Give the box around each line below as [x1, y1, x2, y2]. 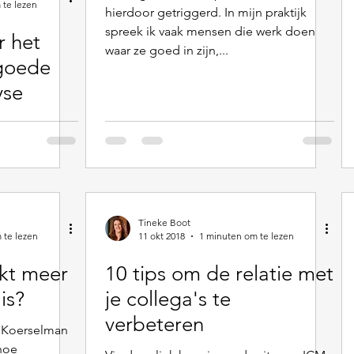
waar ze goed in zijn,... [105, 43, 228, 58]
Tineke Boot [138, 217, 190, 228]
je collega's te [105, 287, 231, 311]
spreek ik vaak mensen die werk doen [105, 24, 315, 39]
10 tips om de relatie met [105, 262, 333, 286]
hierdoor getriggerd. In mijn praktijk [105, 5, 307, 20]
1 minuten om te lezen [199, 230, 294, 242]
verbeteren [105, 312, 204, 337]
